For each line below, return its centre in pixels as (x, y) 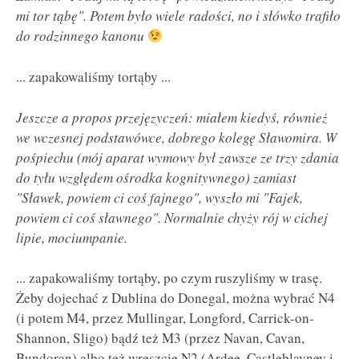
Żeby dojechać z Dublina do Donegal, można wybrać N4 (175, 298)
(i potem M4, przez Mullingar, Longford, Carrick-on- (165, 318)
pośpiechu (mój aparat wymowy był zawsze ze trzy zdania (177, 157)
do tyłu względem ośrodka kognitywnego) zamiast (156, 177)
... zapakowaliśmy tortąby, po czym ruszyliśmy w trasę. (169, 278)
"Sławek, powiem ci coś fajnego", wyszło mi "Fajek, (159, 197)
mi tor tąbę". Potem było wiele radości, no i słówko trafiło (178, 16)
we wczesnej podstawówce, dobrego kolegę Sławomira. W (176, 137)
